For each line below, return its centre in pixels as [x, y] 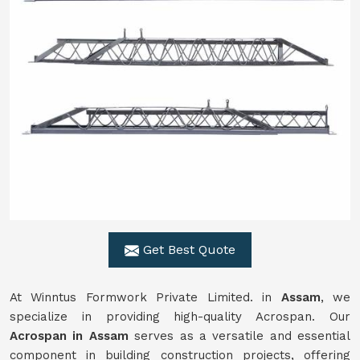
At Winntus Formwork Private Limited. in [145, 297]
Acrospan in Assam [69, 336]
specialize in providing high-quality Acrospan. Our [180, 317]
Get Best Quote [187, 250]
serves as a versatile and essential [239, 336]
